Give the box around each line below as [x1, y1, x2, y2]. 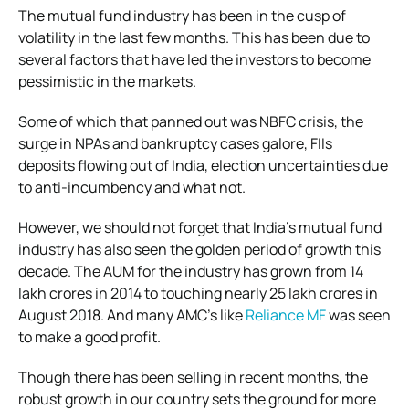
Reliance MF [246, 304, 326, 325]
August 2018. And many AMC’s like [18, 304, 246, 325]
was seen [326, 304, 391, 325]
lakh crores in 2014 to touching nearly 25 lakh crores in [18, 282, 378, 303]
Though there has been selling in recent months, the [18, 366, 368, 387]
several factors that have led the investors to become [18, 48, 371, 69]
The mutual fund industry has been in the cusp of [18, 5, 346, 26]
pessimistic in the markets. [18, 70, 196, 91]
